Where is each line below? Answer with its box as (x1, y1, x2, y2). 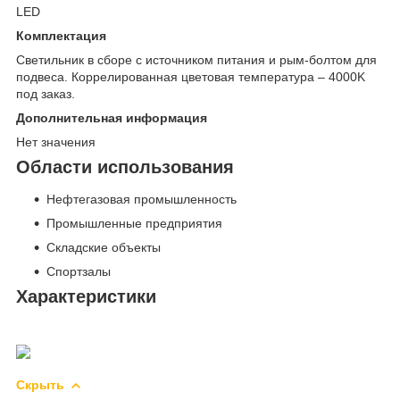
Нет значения (16, 135, 96, 150)
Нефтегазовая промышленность (46, 192, 237, 207)
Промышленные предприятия (46, 216, 222, 231)
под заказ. (16, 87, 75, 102)
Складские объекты (46, 240, 161, 255)
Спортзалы (46, 264, 111, 279)
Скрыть (16, 377, 64, 392)
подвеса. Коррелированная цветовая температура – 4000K (16, 70, 365, 85)
